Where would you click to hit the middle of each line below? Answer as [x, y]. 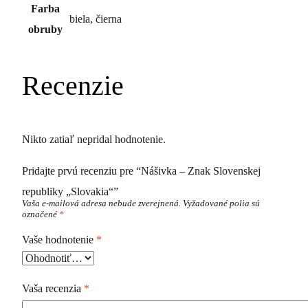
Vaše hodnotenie [59, 239]
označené [41, 214]
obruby [45, 29]
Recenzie [73, 85]
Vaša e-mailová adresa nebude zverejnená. [101, 203]
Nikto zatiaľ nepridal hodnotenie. [94, 139]
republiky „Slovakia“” [70, 191]
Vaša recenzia [53, 289]
